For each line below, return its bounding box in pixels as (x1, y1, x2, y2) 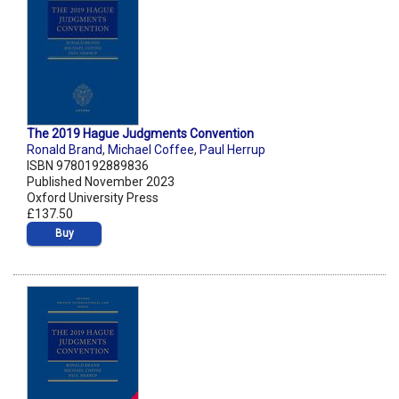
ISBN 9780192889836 (27, 159, 149, 174)
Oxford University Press (27, 191, 159, 206)
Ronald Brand (27, 142, 102, 158)
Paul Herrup (199, 142, 265, 158)
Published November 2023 (27, 175, 175, 190)
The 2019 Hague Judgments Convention (27, 126, 254, 142)
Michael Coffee (108, 142, 194, 158)
